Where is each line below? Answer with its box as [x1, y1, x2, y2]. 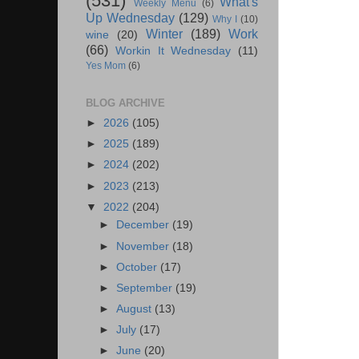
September [116, 281, 176, 294]
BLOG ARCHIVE [86, 97, 165, 110]
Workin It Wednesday [115, 45, 232, 58]
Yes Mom [86, 60, 126, 72]
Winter [146, 26, 183, 42]
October [116, 260, 161, 273]
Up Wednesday [86, 10, 175, 26]
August [116, 302, 155, 315]
